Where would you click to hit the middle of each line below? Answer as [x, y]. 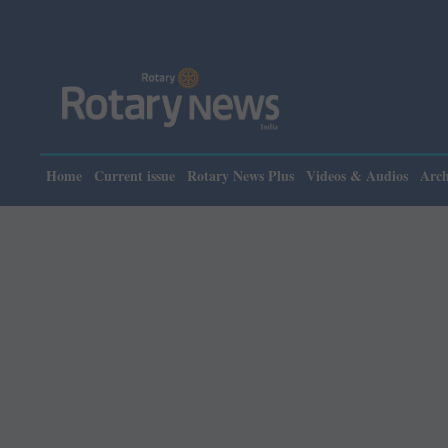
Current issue [134, 175]
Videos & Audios [357, 175]
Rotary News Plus [240, 175]
